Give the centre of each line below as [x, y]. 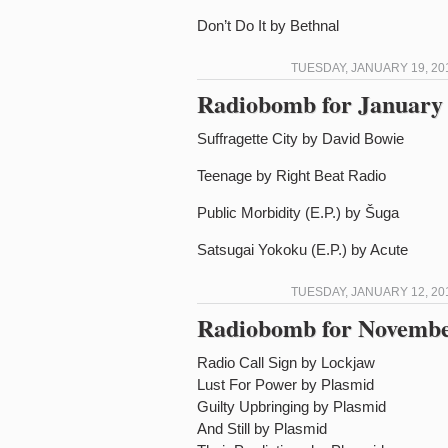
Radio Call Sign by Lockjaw [286, 362]
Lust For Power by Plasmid [285, 384]
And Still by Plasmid [262, 428]
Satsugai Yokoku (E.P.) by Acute [302, 249]
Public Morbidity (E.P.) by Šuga [298, 212]
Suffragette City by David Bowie [300, 138]
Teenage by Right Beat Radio [291, 175]
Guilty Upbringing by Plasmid [291, 406]
